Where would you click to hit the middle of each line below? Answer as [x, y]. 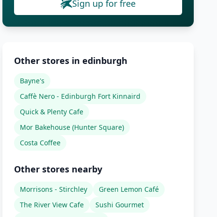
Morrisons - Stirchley [54, 189]
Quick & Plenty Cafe [52, 112]
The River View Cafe [52, 205]
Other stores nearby [58, 169]
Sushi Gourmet [120, 205]
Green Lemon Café [129, 189]
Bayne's [32, 81]
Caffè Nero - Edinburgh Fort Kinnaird [80, 96]
